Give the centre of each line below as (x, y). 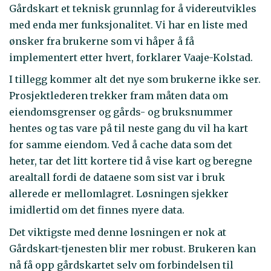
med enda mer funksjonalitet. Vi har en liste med (128, 24)
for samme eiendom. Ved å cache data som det (121, 145)
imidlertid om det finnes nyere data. (97, 210)
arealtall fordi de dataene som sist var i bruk (117, 178)
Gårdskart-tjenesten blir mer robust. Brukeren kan (132, 248)
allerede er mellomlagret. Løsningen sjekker (119, 194)
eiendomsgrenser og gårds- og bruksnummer (121, 112)
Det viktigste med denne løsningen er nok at (118, 232)
